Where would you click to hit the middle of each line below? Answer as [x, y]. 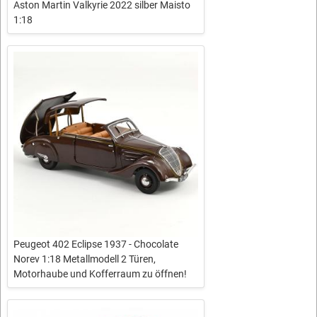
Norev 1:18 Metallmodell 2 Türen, [85, 259]
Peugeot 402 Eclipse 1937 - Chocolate [96, 244]
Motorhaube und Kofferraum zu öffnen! [100, 273]
